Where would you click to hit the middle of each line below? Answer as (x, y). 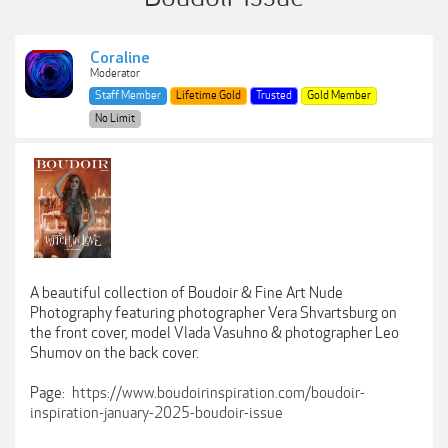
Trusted (274, 95)
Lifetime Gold (208, 95)
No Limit (115, 118)
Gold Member (339, 95)
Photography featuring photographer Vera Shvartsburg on (213, 313)
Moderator (115, 73)
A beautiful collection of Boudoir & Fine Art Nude (186, 293)
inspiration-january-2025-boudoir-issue (156, 413)
